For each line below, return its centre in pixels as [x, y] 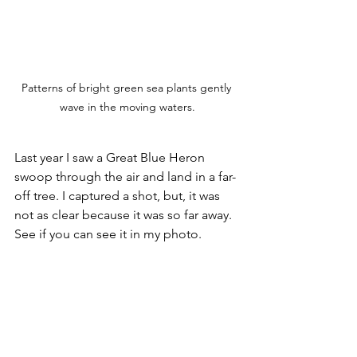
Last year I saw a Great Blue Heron [111, 157]
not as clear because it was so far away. [125, 214]
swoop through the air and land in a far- [125, 176]
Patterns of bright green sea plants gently [127, 87]
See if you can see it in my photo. [108, 233]
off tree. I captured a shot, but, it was [119, 195]
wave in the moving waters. [127, 106]
